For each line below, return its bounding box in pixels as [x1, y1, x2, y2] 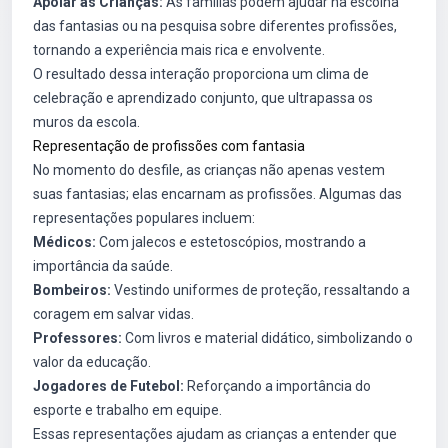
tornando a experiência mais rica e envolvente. [33, 42, 325, 58]
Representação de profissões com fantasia [33, 138, 305, 154]
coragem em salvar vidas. [33, 306, 194, 322]
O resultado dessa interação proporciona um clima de [33, 66, 369, 82]
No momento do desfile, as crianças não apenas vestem [33, 162, 385, 178]
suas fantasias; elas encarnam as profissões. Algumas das [33, 186, 402, 202]
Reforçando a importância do [184, 378, 371, 394]
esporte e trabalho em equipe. [33, 402, 222, 418]
